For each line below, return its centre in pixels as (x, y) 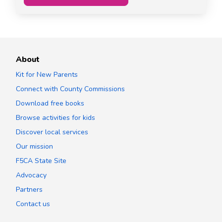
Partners (29, 189)
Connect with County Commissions (70, 89)
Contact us (33, 204)
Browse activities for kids (55, 117)
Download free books (50, 103)
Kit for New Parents (47, 74)
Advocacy (31, 175)
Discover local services (52, 132)
